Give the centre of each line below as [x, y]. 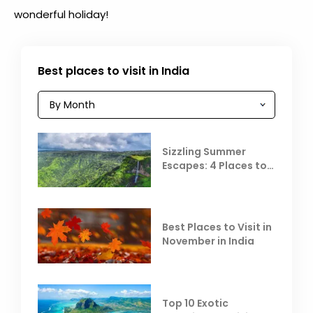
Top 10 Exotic [195, 303]
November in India [208, 241]
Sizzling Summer [204, 151]
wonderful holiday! [61, 14]
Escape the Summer [213, 179]
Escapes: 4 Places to [214, 165]
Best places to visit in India [114, 71]
